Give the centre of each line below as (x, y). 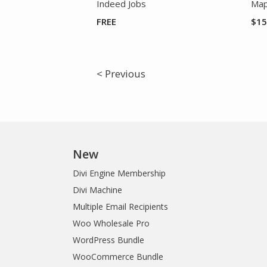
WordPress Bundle (108, 240)
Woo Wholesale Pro (111, 223)
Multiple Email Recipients (120, 207)
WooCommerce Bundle (118, 257)
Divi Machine (97, 190)
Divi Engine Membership (119, 173)
